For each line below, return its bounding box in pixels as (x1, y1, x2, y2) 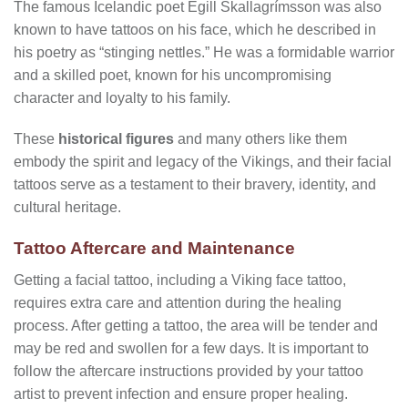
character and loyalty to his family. (14, 89, 230, 106)
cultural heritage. (14, 199, 121, 216)
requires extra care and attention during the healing (14, 294, 342, 311)
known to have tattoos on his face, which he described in (14, 21, 376, 37)
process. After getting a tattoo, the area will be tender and (14, 317, 378, 333)
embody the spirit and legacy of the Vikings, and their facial (14, 154, 392, 170)
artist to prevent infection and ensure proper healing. (14, 385, 348, 402)
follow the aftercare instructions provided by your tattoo (14, 362, 363, 379)
